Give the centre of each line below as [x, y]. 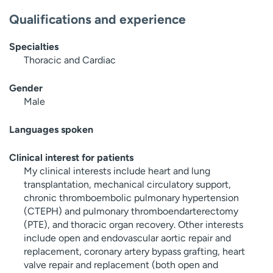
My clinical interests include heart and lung [117, 171]
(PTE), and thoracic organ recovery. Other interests [133, 225]
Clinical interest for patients [71, 158]
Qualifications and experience [97, 19]
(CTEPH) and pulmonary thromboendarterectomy [131, 211]
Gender [26, 88]
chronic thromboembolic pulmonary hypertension [131, 198]
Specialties [34, 47]
